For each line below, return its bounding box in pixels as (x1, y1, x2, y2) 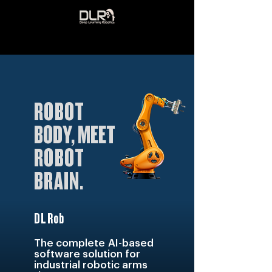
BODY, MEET (34, 121, 115, 149)
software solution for (34, 249, 140, 259)
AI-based (105, 238, 154, 248)
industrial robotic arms (34, 260, 148, 270)
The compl (34, 238, 87, 248)
